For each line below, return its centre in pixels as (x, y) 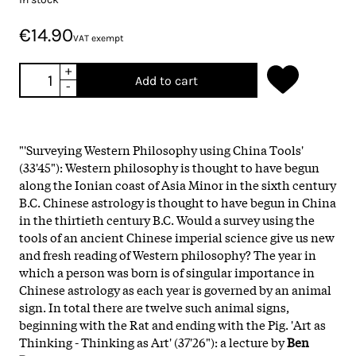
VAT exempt (99, 38)
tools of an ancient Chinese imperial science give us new (177, 236)
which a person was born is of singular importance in (167, 271)
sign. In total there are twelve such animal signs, (154, 306)
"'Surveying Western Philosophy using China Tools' (161, 149)
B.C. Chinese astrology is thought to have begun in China (178, 201)
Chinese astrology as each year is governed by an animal (175, 289)
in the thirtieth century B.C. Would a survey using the (167, 219)
